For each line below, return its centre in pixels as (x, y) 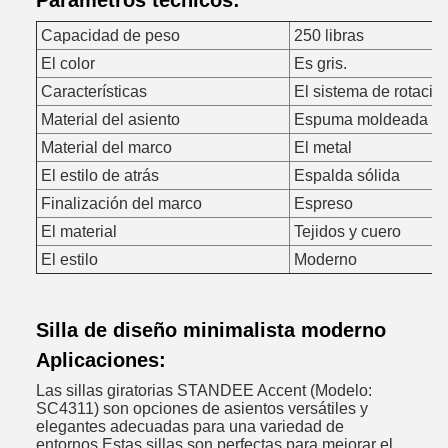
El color (68, 63)
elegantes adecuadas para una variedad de (190, 426)
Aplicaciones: (101, 360)
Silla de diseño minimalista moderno (211, 330)
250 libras (329, 35)
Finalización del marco (121, 203)
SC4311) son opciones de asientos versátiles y (202, 408)
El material (79, 231)
